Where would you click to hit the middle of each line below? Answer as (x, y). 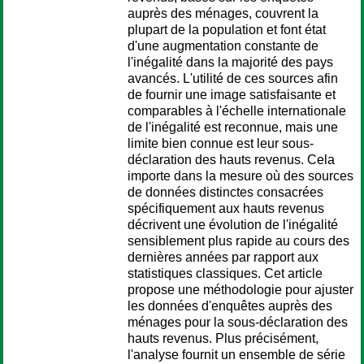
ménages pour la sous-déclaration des (238, 322)
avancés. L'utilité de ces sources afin (233, 78)
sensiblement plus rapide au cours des (238, 241)
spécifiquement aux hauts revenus (226, 208)
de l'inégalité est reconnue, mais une (233, 127)
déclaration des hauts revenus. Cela (231, 160)
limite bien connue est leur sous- (221, 143)
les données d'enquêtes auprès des (230, 306)
